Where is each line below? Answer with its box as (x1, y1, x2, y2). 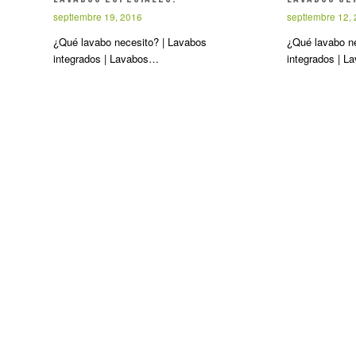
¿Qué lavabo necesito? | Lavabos (53, 33, 207, 49)
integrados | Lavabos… (53, 50, 159, 66)
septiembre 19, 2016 (53, 10, 142, 23)
